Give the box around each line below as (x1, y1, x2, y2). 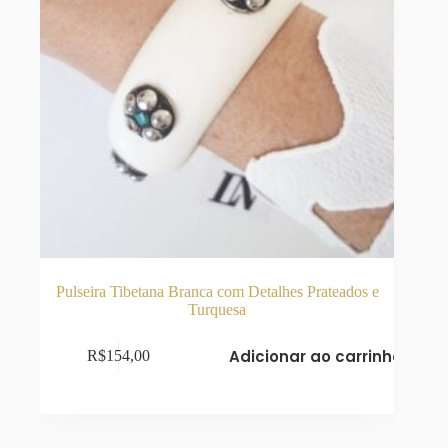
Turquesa (188, 300, 247, 318)
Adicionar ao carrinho (229, 345, 403, 367)
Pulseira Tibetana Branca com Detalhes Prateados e (55, 282, 379, 300)
